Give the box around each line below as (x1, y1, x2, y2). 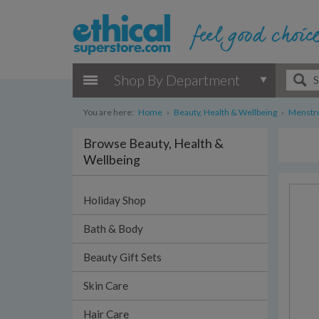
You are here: (83, 107, 134, 117)
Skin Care (83, 279, 128, 292)
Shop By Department (114, 70, 240, 88)
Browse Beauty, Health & (83, 135, 224, 151)
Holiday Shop (83, 194, 146, 206)
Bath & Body (83, 222, 143, 235)
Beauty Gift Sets (83, 251, 162, 263)
